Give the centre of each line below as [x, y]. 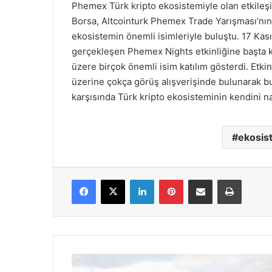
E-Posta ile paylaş [224, 179]
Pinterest [200, 179]
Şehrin [83, 260]
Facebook [114, 179]
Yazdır [253, 179]
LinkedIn [169, 179]
